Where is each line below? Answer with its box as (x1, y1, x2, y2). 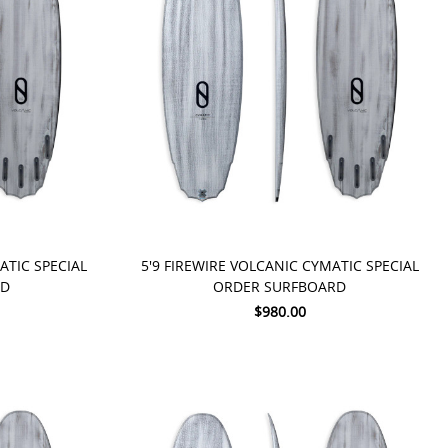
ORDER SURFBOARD (213, 277, 347, 296)
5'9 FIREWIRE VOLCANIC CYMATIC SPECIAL (140, 256, 419, 275)
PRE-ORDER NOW (143, 215, 260, 235)
